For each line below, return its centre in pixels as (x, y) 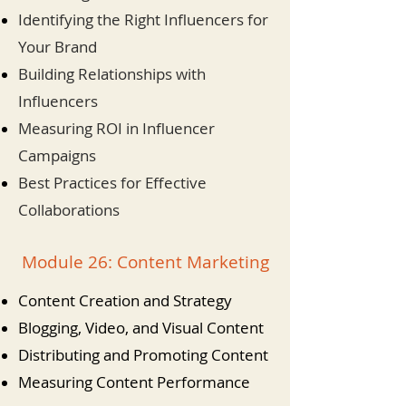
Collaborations (69, 210)
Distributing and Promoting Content (143, 355)
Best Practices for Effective (112, 183)
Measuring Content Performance (134, 382)
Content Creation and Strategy (125, 300)
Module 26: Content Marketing (145, 262)
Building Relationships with (112, 74)
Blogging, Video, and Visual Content (141, 328)
